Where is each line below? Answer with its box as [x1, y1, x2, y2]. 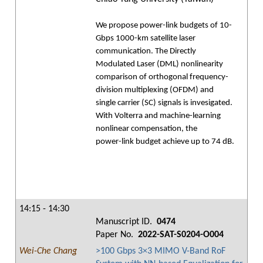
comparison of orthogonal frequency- [96, 73, 228, 82]
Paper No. [96, 230, 136, 240]
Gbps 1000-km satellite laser [96, 34, 195, 43]
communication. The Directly [96, 47, 196, 56]
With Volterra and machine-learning [96, 112, 221, 120]
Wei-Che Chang [19, 247, 77, 256]
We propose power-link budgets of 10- [96, 21, 232, 30]
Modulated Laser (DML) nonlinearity [96, 60, 223, 69]
